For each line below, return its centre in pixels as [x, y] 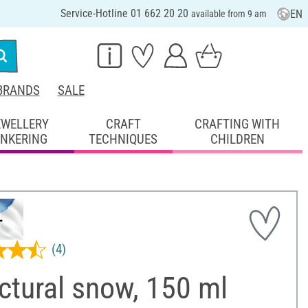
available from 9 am [229, 14]
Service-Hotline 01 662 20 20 [125, 13]
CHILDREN [237, 139]
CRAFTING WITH [238, 124]
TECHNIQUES [123, 139]
